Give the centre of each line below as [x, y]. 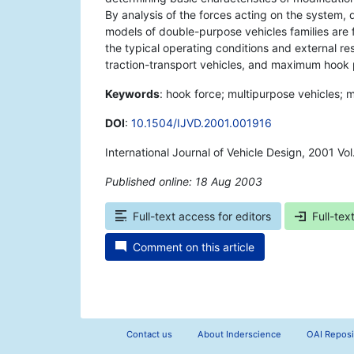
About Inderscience [239, 335]
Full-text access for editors [202, 217]
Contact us [149, 335]
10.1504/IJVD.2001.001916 [201, 123]
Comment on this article [194, 247]
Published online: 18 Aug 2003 [184, 182]
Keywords [132, 94]
